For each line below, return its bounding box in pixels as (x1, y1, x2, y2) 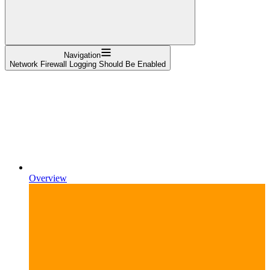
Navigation (64, 50, 101, 60)
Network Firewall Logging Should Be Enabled (10, 59, 166, 69)
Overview (29, 172, 67, 183)
